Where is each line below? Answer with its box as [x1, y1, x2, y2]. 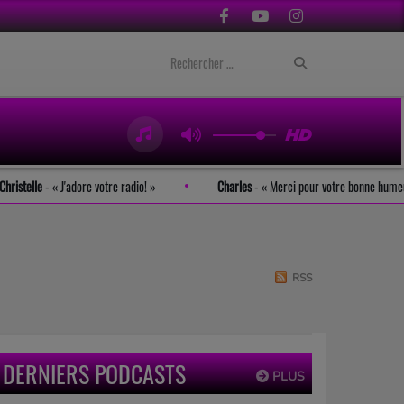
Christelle [13, 177, 57, 196]
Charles [231, 177, 266, 196]
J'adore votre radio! [71, 177, 164, 196]
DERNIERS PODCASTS [3, 356, 186, 391]
